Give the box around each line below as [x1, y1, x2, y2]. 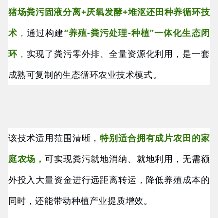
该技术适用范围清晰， [8, 133, 100, 144]
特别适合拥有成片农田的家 [100, 133, 210, 144]
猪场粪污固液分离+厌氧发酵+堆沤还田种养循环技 [8, 6, 210, 18]
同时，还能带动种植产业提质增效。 [8, 196, 153, 206]
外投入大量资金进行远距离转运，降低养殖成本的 [8, 175, 210, 185]
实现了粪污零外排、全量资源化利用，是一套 [26, 48, 210, 60]
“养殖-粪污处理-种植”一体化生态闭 [64, 27, 210, 39]
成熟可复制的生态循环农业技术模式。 [8, 69, 162, 81]
